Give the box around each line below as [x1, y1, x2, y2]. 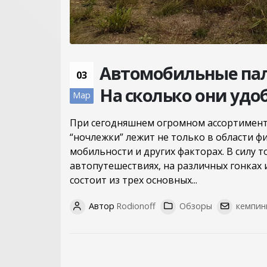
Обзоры [179, 200, 212, 212]
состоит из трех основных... [70, 173, 197, 187]
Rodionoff [116, 200, 156, 212]
